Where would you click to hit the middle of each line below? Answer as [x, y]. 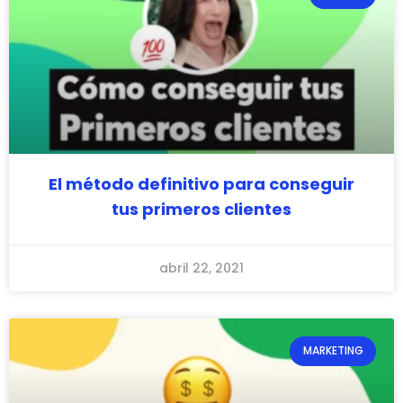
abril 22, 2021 [201, 269]
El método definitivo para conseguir [201, 184]
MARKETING [333, 351]
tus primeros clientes [201, 210]
